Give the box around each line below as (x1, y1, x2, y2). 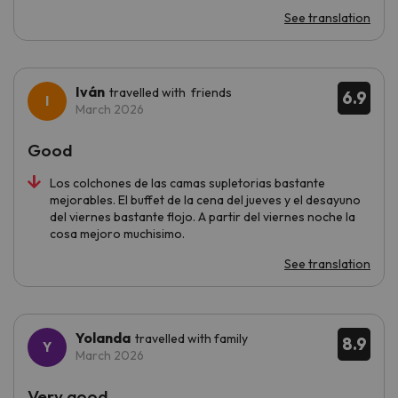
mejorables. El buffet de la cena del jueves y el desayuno (50, 191, 361, 208)
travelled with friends (109, 84, 232, 100)
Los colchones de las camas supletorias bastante (50, 174, 325, 191)
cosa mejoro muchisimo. (50, 225, 185, 242)
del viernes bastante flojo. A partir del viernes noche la (50, 208, 355, 225)
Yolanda (76, 328, 131, 346)
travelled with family (135, 330, 248, 346)
